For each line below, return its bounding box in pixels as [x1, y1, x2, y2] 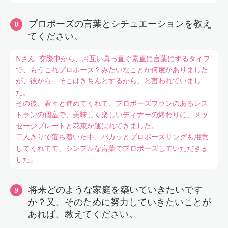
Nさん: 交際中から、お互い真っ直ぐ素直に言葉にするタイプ [15, 55, 210, 63]
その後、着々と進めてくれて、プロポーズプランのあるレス [15, 100, 208, 107]
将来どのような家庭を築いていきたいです [28, 185, 203, 195]
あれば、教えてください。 [28, 209, 138, 219]
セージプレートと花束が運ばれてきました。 [15, 122, 158, 130]
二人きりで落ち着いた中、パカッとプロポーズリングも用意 [15, 133, 208, 141]
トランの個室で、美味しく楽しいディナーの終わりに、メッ [15, 111, 208, 119]
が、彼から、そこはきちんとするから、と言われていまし [15, 77, 201, 85]
